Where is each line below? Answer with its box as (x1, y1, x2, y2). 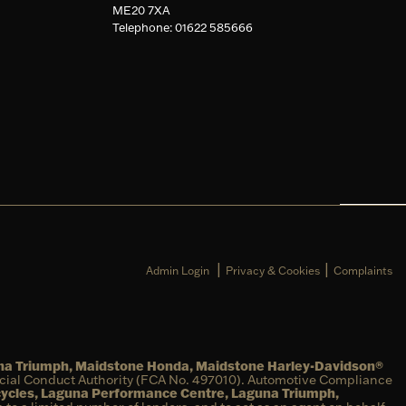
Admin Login (146, 263, 209, 277)
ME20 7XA (111, 2, 170, 17)
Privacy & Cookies (226, 263, 320, 277)
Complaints (333, 263, 392, 277)
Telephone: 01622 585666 (111, 19, 253, 34)
